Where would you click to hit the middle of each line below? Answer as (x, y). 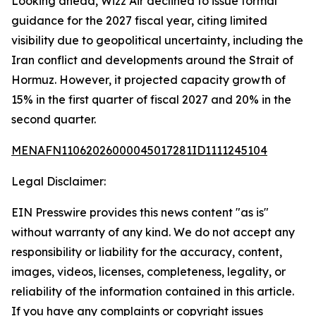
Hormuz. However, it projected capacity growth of (148, 80)
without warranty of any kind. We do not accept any (153, 232)
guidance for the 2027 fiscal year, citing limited (139, 20)
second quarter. (54, 119)
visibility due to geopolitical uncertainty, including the (157, 40)
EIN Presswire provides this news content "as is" (140, 212)
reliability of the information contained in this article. (153, 291)
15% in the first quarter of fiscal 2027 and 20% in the (151, 99)
